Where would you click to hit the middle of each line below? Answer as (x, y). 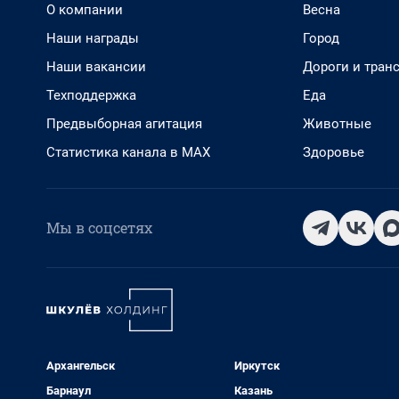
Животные (337, 124)
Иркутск (256, 366)
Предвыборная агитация (124, 124)
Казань (253, 391)
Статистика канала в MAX (128, 152)
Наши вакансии (96, 67)
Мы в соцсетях (99, 228)
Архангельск (81, 366)
